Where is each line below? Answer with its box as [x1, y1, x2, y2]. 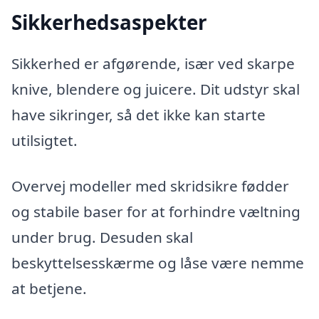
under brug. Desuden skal [11, 226, 193, 247]
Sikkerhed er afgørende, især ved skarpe [11, 53, 295, 73]
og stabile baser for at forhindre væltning [11, 201, 300, 221]
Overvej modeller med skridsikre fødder [11, 175, 289, 196]
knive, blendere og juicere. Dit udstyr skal [11, 78, 300, 99]
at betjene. [11, 278, 87, 298]
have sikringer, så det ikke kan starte [11, 104, 266, 125]
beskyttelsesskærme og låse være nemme [11, 252, 304, 273]
